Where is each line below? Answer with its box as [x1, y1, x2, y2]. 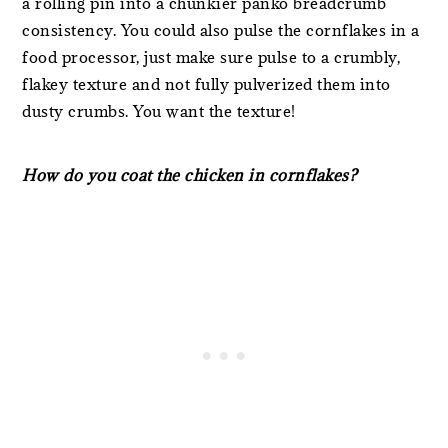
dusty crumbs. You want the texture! [22, 101, 296, 121]
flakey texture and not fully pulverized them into [22, 74, 391, 94]
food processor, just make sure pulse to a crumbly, [22, 47, 401, 67]
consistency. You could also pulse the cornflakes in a [22, 20, 420, 40]
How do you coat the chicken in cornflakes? [22, 165, 358, 185]
